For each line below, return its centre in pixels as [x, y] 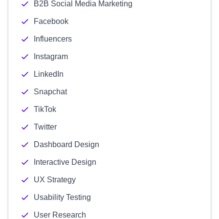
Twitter [45, 127]
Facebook [51, 21]
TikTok [45, 109]
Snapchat [50, 92]
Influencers [53, 39]
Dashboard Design [66, 144]
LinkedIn [49, 74]
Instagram [51, 56]
